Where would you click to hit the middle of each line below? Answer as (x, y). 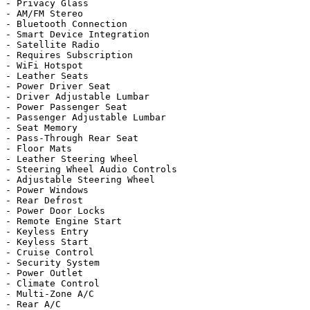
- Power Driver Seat (58, 86)
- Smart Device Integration (77, 34)
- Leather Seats (47, 76)
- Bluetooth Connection (66, 24)
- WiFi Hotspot (44, 65)
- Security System (53, 263)
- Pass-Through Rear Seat (72, 138)
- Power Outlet (44, 273)
